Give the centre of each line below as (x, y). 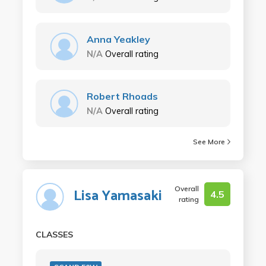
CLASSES (54, 235)
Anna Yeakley (118, 39)
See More (209, 142)
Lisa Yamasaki (118, 196)
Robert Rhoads (122, 96)
